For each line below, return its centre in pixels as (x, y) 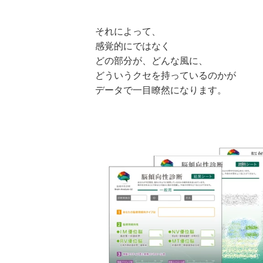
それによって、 (128, 32)
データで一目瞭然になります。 (161, 90)
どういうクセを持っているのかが (166, 76)
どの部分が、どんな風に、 (151, 61)
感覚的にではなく (133, 46)
